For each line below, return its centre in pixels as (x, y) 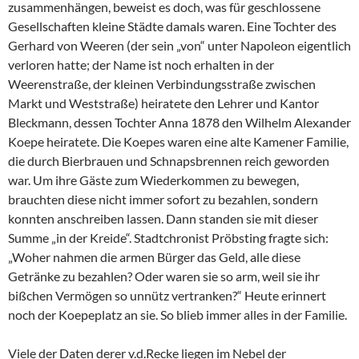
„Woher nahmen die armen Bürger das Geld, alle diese (154, 257)
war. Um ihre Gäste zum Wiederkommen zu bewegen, (153, 180)
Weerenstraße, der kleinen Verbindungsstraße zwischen (162, 84)
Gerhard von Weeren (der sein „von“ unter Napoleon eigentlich (179, 46)
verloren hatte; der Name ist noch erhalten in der (141, 65)
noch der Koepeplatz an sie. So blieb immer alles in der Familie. (177, 315)
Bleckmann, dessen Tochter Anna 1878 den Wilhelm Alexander (179, 123)
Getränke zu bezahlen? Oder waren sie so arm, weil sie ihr (164, 276)
